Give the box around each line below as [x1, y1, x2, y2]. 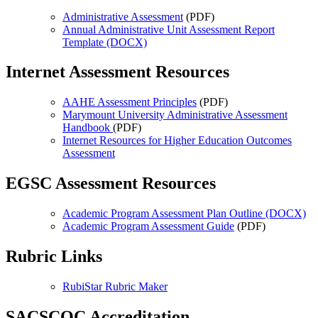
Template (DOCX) [62, 35, 147, 48]
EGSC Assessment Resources [6, 174, 216, 193]
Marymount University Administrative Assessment [62, 109, 287, 121]
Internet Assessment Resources [6, 62, 229, 82]
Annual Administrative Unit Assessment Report [62, 23, 275, 35]
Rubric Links [6, 247, 102, 266]
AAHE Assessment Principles [62, 96, 197, 109]
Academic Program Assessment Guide [62, 220, 234, 233]
